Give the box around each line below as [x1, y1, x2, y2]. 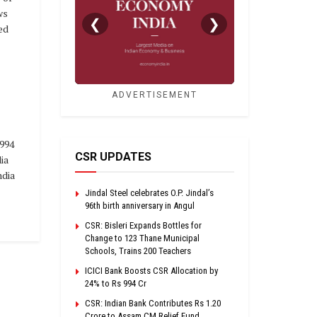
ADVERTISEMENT [112, 89, 197, 100]
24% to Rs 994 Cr [85, 277, 146, 289]
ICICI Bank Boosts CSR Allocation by [85, 265, 218, 276]
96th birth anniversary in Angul [85, 200, 195, 211]
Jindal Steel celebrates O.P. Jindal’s [85, 187, 214, 198]
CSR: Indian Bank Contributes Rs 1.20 [85, 297, 221, 309]
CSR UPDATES [75, 149, 151, 163]
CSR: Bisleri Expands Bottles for [85, 219, 202, 231]
